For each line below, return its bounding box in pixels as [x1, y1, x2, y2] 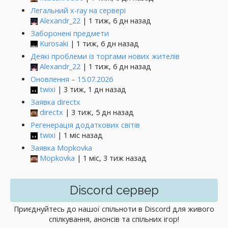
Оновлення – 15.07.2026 [31, 74, 113, 84]
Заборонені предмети [31, 28, 109, 38]
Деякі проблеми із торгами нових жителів [31, 51, 180, 61]
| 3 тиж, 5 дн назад [63, 107, 134, 117]
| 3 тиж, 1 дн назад [55, 84, 126, 94]
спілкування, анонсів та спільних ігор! [49, 214, 179, 224]
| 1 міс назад [55, 130, 103, 140]
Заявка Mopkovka [31, 143, 92, 153]
